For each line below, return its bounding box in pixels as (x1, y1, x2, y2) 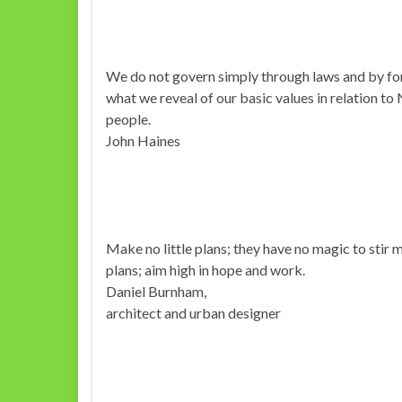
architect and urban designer (106, 304, 281, 321)
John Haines (106, 132, 180, 149)
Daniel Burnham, (106, 283, 206, 300)
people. (106, 110, 151, 127)
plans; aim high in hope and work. (106, 261, 305, 278)
